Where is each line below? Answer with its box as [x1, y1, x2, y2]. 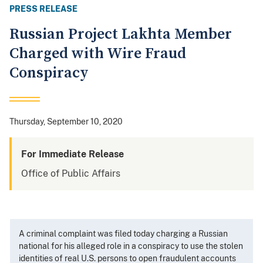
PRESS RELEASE [9, 4, 77, 14]
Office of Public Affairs [21, 168, 120, 180]
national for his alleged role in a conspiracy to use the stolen [19, 241, 243, 251]
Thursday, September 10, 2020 [9, 117, 123, 127]
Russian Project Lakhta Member [9, 25, 232, 45]
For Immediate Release [21, 149, 124, 160]
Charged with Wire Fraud [9, 44, 186, 64]
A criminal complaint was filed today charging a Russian [19, 229, 228, 239]
